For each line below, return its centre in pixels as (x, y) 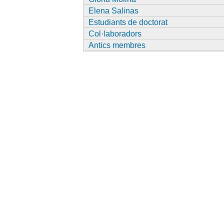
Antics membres (117, 45)
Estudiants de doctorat (128, 22)
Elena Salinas (113, 10)
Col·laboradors (115, 33)
